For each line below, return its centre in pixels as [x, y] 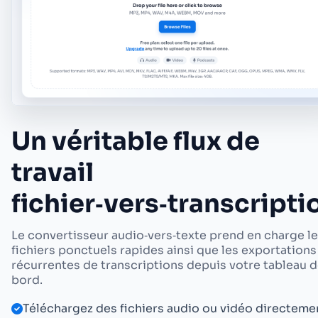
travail [53, 172]
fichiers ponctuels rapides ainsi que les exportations [164, 250]
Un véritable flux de [136, 141]
